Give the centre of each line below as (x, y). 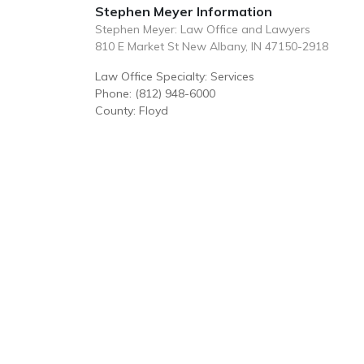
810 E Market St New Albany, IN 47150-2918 (212, 46)
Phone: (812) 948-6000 (155, 93)
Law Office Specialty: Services (175, 76)
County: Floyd (132, 110)
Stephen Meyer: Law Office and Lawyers (203, 29)
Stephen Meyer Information (184, 11)
